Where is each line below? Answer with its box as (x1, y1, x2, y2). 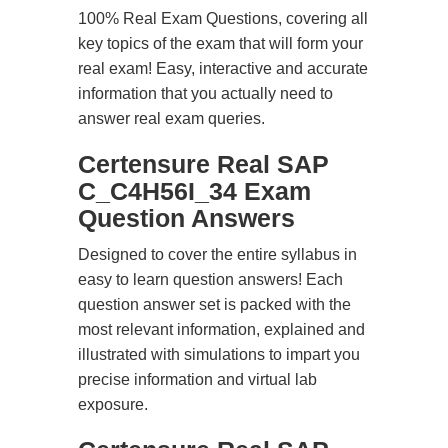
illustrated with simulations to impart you (78, 346, 360, 363)
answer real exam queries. (78, 110, 265, 127)
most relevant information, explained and (78, 321, 365, 338)
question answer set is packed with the (78, 296, 351, 313)
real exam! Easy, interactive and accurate (78, 60, 368, 77)
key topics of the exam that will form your (78, 35, 363, 52)
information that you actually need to (78, 85, 333, 102)
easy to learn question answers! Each (78, 271, 343, 288)
